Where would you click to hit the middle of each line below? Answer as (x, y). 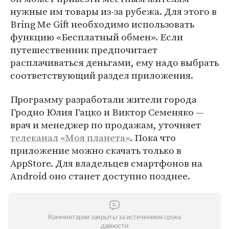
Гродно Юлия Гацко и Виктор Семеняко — (107, 112)
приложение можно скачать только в (96, 150)
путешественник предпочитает (84, 50)
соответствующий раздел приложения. (102, 75)
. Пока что (153, 138)
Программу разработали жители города (104, 99)
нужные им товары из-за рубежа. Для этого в (113, 11)
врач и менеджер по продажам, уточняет (106, 125)
